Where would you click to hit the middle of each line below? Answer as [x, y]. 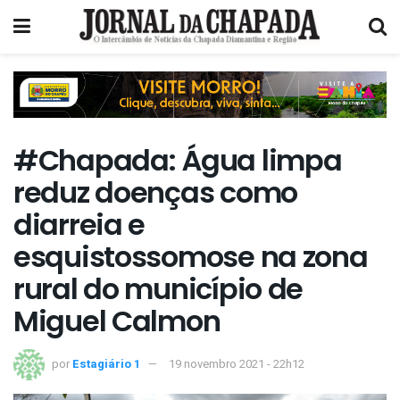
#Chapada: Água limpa [178, 161]
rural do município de [158, 289]
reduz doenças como [155, 193]
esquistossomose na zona [191, 257]
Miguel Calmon [117, 321]
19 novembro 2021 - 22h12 [237, 363]
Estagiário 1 [106, 363]
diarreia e [79, 225]
